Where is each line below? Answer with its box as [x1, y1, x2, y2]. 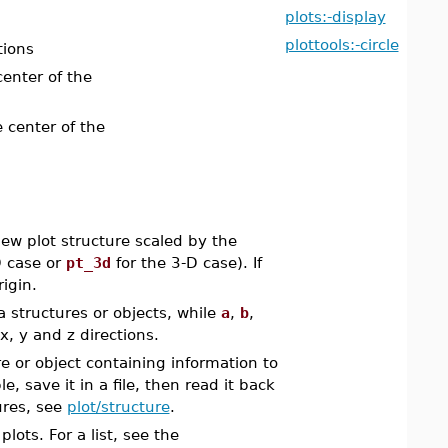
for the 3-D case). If [110, 254, 262, 271]
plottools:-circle [284, 36, 399, 53]
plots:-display [284, 8, 386, 25]
